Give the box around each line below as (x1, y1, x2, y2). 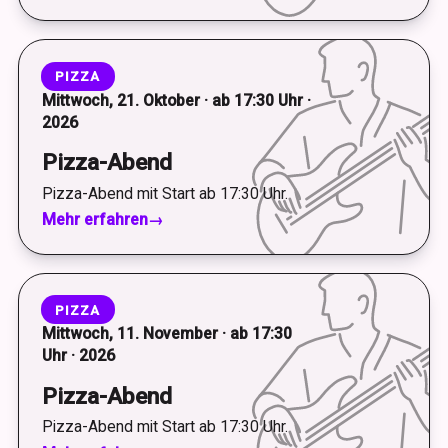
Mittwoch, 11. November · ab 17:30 (41, 324, 292, 343)
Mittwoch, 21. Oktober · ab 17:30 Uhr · (41, 90, 311, 110)
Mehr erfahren (41, 210, 148, 229)
